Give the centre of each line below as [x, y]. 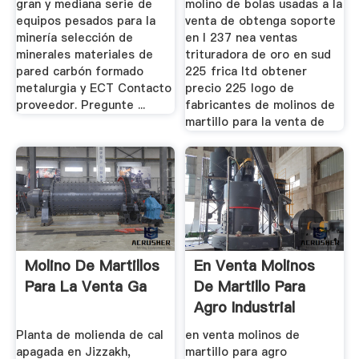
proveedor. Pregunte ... [80, 105]
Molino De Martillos [92, 265]
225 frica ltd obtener [246, 72]
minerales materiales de [84, 55]
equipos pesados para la [85, 21]
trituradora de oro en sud [258, 55]
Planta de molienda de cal [89, 335]
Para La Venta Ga [85, 286]
